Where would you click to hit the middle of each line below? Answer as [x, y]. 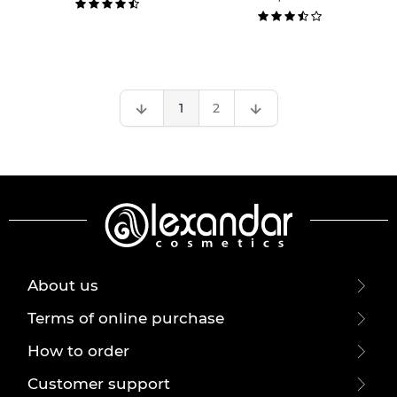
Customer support [99, 384]
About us [63, 285]
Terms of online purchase [126, 318]
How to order [79, 351]
